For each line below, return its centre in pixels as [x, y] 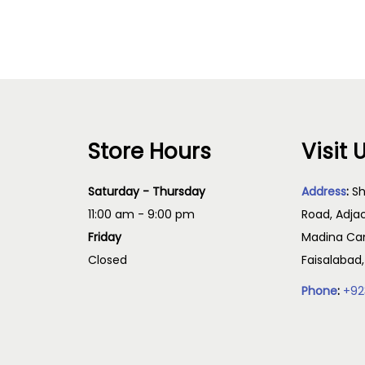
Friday [104, 237]
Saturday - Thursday [146, 191]
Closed [107, 260]
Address [324, 191]
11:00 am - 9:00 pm [141, 214]
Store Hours [149, 152]
